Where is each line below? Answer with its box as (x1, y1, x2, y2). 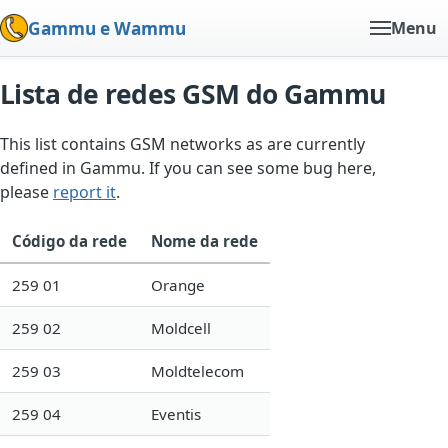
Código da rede (12, 230, 127, 251)
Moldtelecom (151, 360, 244, 381)
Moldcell (151, 317, 211, 338)
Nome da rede (151, 230, 258, 251)
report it (53, 180, 116, 203)
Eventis (151, 403, 201, 424)
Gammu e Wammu (28, 16, 186, 40)
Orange (151, 274, 205, 295)
